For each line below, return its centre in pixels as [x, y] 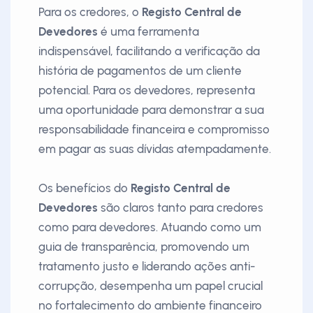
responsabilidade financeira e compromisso [154, 129]
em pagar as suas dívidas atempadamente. [155, 149]
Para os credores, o [90, 12]
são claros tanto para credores [181, 208]
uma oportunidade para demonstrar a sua [151, 110]
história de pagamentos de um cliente [140, 71]
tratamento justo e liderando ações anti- [147, 266]
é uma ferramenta [148, 31]
